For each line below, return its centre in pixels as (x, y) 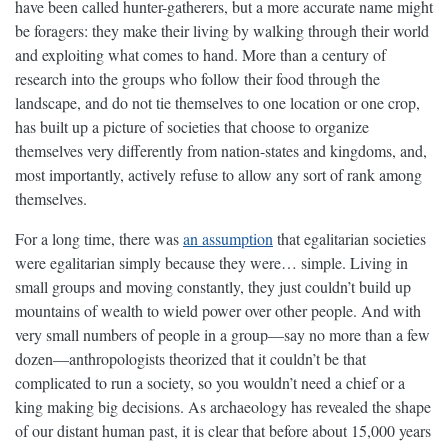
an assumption (228, 239)
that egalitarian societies (349, 239)
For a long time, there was (99, 239)
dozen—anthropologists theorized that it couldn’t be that (190, 359)
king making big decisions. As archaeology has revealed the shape (223, 407)
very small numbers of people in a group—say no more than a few (222, 335)
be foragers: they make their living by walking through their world (222, 31)
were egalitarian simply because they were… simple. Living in (211, 263)
